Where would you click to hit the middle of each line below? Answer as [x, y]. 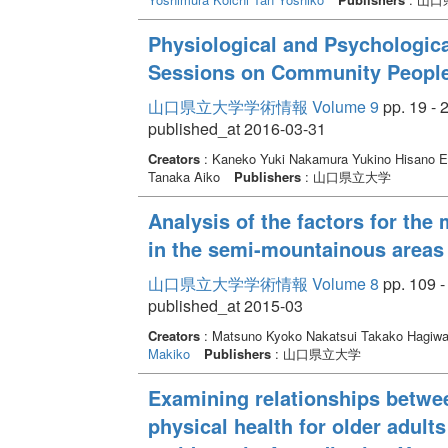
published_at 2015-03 [225, 305]
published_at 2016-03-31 [236, 128]
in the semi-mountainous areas [295, 248]
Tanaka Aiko [185, 176]
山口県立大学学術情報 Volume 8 [263, 283]
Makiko [168, 353]
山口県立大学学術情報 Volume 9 [263, 106]
